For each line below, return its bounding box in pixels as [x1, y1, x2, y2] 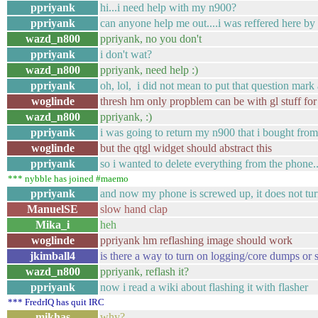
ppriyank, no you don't [100, 33, 202, 45]
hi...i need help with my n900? [100, 1, 236, 13]
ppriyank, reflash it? [100, 265, 189, 278]
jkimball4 [30, 250, 75, 262]
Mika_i [35, 219, 70, 231]
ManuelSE [27, 203, 78, 215]
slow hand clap [100, 203, 168, 215]
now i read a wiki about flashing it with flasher [100, 281, 308, 293]
